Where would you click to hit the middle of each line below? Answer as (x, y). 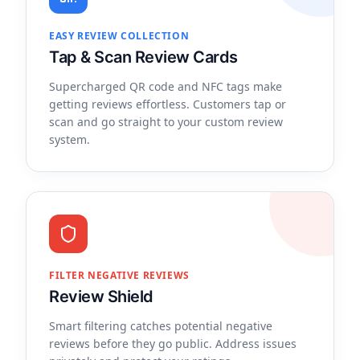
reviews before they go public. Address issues (173, 344)
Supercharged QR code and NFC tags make (166, 86)
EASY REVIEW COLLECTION (119, 36)
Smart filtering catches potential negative (161, 326)
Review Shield (101, 297)
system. (70, 139)
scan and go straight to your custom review (166, 122)
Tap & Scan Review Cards (143, 57)
